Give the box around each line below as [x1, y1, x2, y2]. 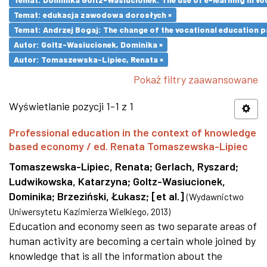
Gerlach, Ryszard [155, 160, 235, 173]
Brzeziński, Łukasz [57, 190, 146, 203]
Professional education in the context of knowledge [9, 126, 256, 139]
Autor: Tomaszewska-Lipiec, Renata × [14, 54, 163, 64]
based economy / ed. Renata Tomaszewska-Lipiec [9, 139, 248, 153]
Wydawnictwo [189, 191, 244, 202]
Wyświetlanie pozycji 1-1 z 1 [9, 100, 133, 113]
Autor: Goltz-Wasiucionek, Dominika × [14, 39, 163, 49]
